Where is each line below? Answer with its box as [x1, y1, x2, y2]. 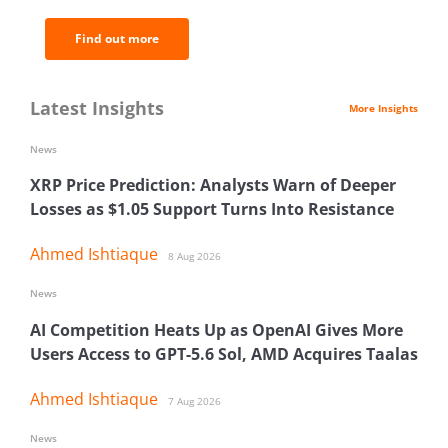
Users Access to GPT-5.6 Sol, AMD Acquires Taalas [30, 342, 418, 365]
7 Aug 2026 [168, 393, 221, 408]
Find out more [75, 29, 159, 47]
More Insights [349, 100, 418, 115]
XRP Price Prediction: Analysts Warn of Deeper [30, 174, 396, 197]
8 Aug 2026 [168, 249, 221, 264]
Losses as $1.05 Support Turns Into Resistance [30, 198, 394, 221]
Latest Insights [30, 95, 164, 120]
